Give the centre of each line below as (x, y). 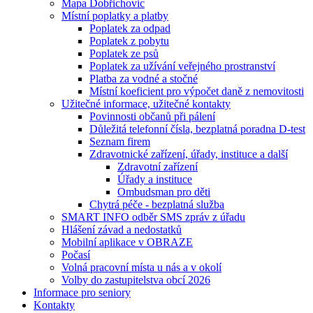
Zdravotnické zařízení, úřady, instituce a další (189, 154)
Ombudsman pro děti (164, 192)
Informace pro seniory (82, 292)
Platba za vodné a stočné (144, 79)
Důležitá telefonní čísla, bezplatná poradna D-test (197, 129)
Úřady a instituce (155, 179)
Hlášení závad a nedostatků (122, 230)
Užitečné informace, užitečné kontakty (146, 104)
